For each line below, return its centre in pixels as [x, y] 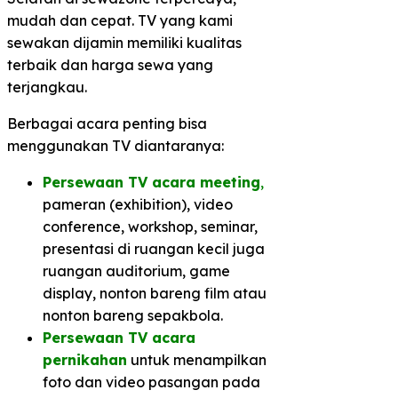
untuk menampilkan [197, 359]
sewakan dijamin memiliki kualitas [124, 42]
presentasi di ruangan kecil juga [154, 248]
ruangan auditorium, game [136, 271]
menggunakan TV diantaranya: [115, 145]
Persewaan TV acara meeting [151, 182]
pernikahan [85, 359]
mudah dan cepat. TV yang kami [120, 20]
